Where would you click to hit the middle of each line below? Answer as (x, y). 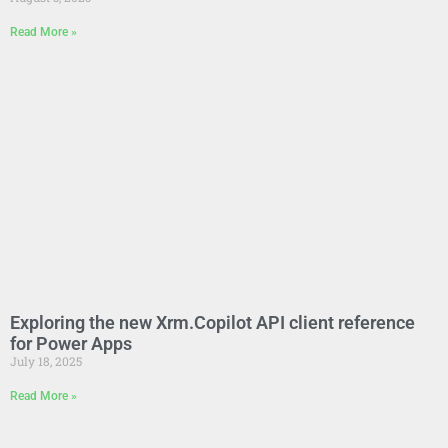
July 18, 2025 (46, 360)
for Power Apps (71, 343)
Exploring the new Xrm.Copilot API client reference (212, 322)
